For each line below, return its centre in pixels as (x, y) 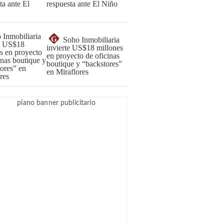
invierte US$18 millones (85, 48)
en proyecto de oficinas (83, 56)
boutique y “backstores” (84, 64)
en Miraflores (67, 72)
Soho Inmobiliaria (91, 40)
